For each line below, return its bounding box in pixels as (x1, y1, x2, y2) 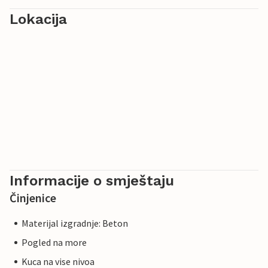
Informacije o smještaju (10, 172, 174, 190)
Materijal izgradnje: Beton (22, 217, 128, 230)
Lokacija (10, 11, 67, 28)
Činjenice (10, 190, 56, 206)
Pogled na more (22, 236, 87, 249)
